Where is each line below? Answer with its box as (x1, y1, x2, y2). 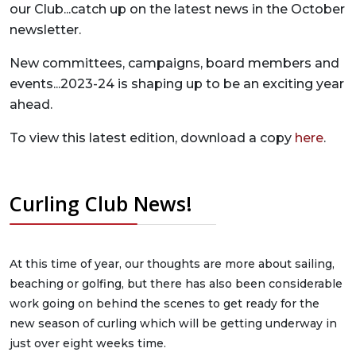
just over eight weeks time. (10, 336, 166, 350)
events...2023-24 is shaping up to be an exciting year (10, 76, 344, 91)
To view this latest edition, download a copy (10, 130, 295, 145)
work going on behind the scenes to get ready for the (10, 296, 319, 311)
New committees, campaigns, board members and (10, 56, 339, 71)
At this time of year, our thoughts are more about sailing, (10, 257, 335, 271)
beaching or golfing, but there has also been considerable (10, 277, 342, 291)
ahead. (10, 97, 52, 112)
